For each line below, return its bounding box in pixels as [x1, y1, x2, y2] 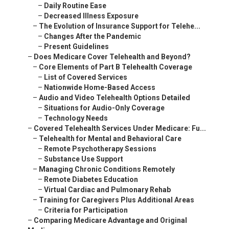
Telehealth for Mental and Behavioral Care [39, 134, 181, 143]
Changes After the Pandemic [44, 32, 141, 41]
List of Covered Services [44, 73, 127, 82]
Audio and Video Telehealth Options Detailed [39, 94, 190, 102]
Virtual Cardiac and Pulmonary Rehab [44, 186, 171, 194]
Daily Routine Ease [44, 2, 106, 10]
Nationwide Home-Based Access [44, 83, 155, 92]
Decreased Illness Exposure [44, 12, 139, 20]
